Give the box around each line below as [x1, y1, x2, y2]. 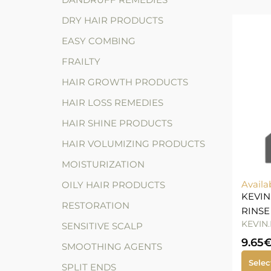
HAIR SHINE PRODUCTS [62, 117, 172, 129]
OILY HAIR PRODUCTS [62, 179, 165, 191]
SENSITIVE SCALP [62, 220, 143, 232]
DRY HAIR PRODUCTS [62, 15, 163, 27]
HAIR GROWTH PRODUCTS [62, 76, 188, 88]
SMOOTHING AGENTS [62, 241, 162, 253]
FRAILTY [62, 56, 100, 68]
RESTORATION [62, 200, 129, 212]
